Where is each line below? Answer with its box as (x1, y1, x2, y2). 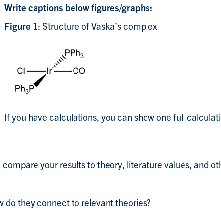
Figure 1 (4, 20, 38, 32)
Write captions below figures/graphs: (4, 1, 152, 14)
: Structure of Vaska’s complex (38, 20, 157, 32)
